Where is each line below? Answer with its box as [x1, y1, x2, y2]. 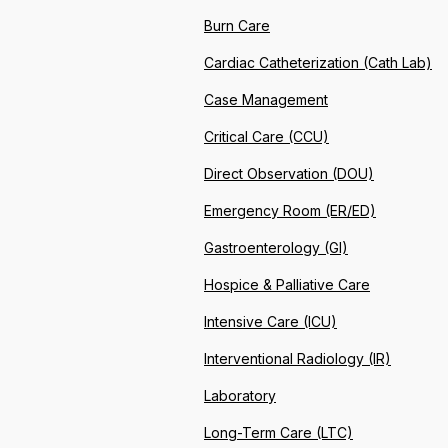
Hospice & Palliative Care [204, 276, 370, 294]
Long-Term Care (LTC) [204, 424, 353, 442]
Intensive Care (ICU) [204, 313, 337, 331]
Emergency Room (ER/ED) [204, 202, 376, 220]
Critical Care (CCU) [204, 128, 329, 146]
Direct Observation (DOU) [204, 165, 374, 183]
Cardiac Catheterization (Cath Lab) [204, 54, 432, 72]
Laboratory [204, 387, 276, 405]
